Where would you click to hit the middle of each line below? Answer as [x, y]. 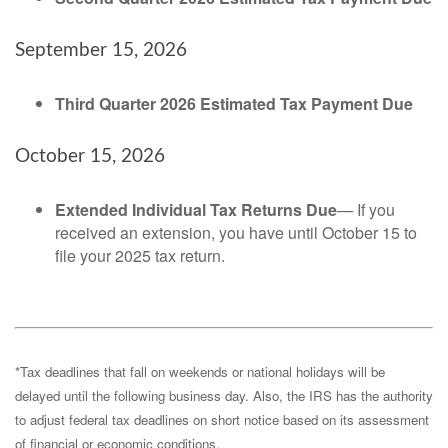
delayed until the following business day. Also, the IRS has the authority [224, 395]
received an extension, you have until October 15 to [236, 232]
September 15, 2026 [101, 50]
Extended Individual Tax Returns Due [196, 209]
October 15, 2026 [90, 156]
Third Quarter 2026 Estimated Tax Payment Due [234, 103]
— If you [366, 209]
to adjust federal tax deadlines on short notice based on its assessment [222, 419]
